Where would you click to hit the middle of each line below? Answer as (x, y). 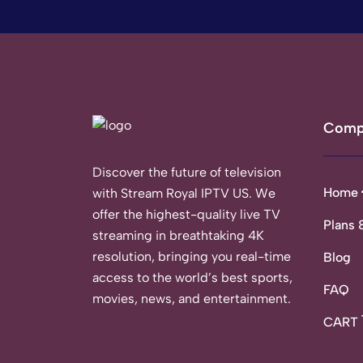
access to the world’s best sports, (192, 278)
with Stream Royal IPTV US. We (184, 193)
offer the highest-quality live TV (186, 214)
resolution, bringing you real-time (192, 256)
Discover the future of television (187, 172)
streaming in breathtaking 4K (178, 235)
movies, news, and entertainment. (192, 299)
